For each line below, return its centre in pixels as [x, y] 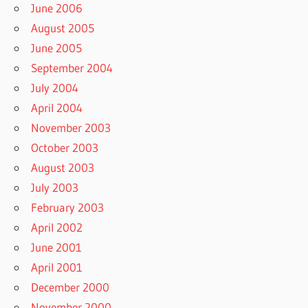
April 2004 [57, 107]
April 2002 [57, 227]
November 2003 [71, 127]
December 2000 [70, 287]
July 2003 [55, 187]
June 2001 [57, 247]
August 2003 [63, 167]
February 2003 [68, 207]
